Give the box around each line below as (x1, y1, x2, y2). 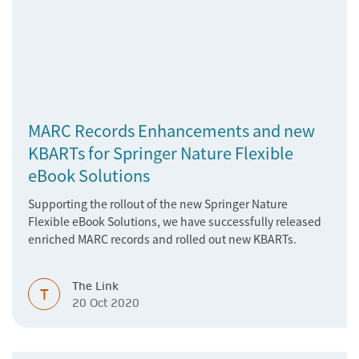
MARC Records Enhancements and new (28, 119, 315, 142)
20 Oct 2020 (72, 296, 139, 310)
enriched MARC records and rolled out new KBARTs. (28, 231, 296, 247)
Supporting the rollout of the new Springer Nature (28, 196, 288, 212)
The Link (72, 279, 119, 293)
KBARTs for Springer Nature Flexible (28, 141, 293, 164)
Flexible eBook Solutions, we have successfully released (28, 213, 321, 229)
